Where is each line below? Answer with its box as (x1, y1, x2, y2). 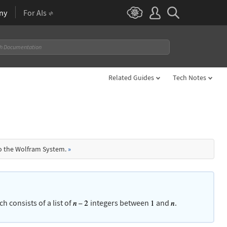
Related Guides (108, 73, 154, 82)
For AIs (23, 8, 47, 18)
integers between (88, 198, 150, 208)
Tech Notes (173, 73, 206, 82)
